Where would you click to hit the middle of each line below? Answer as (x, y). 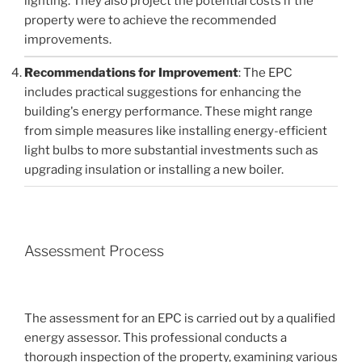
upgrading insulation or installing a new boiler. (154, 170)
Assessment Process (94, 251)
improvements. (68, 40)
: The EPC (265, 73)
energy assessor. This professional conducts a (156, 337)
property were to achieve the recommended (150, 21)
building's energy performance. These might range (168, 112)
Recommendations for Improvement (131, 73)
